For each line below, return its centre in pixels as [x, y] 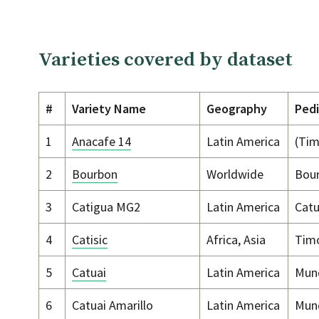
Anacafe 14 [101, 142]
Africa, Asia [236, 240]
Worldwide [235, 174]
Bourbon [95, 174]
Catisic [90, 240]
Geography [237, 109]
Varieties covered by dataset [166, 60]
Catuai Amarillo [113, 305]
